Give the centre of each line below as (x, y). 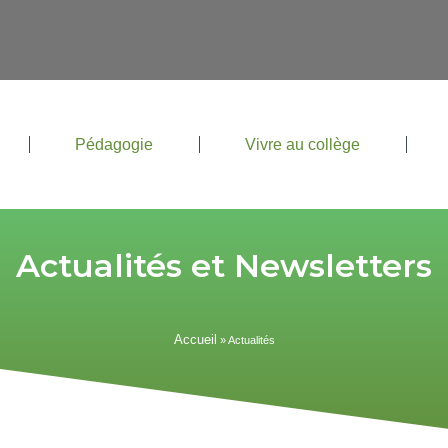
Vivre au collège (303, 144)
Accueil (195, 339)
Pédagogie (114, 144)
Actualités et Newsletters (224, 265)
